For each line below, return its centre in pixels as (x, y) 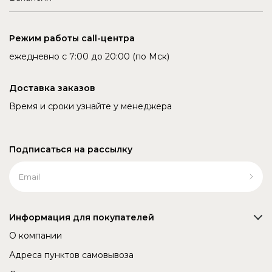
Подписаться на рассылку (71, 150)
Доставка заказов (52, 88)
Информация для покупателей (82, 218)
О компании (36, 236)
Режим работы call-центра (72, 39)
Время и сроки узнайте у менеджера (90, 107)
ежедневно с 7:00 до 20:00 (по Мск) (89, 57)
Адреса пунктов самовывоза (71, 255)
